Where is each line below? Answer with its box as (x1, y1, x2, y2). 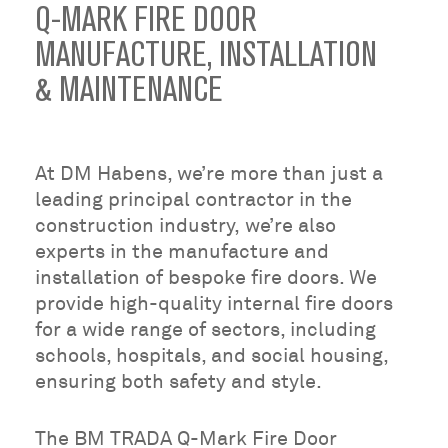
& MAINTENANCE (35, 68, 224, 111)
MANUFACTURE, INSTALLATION (35, 33, 378, 76)
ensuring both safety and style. (35, 368, 323, 394)
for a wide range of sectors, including (35, 316, 377, 342)
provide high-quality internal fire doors (35, 290, 394, 316)
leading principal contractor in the (35, 186, 353, 212)
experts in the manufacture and (35, 238, 330, 264)
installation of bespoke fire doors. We (35, 264, 378, 290)
